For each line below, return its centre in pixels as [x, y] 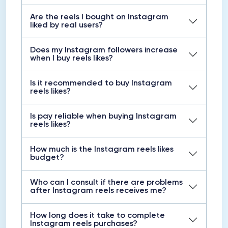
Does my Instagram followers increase [104, 50]
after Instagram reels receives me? [98, 191]
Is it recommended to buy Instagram [101, 83]
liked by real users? [66, 25]
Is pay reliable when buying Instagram [103, 117]
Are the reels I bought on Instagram [99, 17]
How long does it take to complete [97, 216]
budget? [47, 158]
